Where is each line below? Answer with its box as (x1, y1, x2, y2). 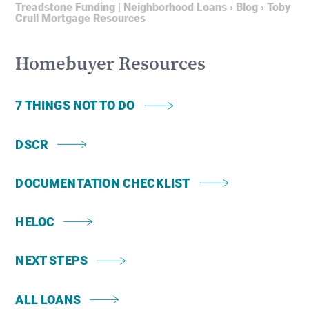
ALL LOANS (15, 290, 81, 308)
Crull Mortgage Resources (15, 10, 146, 25)
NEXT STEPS (15, 252, 88, 269)
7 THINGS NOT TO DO (15, 97, 135, 114)
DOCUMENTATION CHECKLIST (15, 174, 190, 191)
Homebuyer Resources (15, 50, 206, 76)
